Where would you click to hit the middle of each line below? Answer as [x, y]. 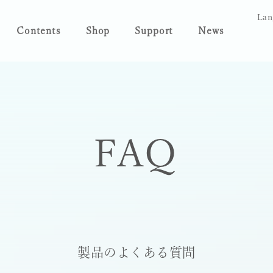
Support [154, 30]
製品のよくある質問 [136, 253]
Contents [39, 30]
